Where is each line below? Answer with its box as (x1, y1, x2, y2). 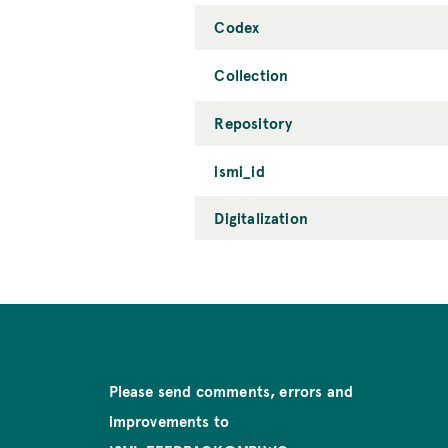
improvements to (108, 410, 230, 432)
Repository (214, 112, 293, 134)
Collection (214, 64, 289, 86)
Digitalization (214, 207, 309, 229)
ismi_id (214, 160, 265, 182)
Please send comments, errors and (108, 380, 354, 402)
